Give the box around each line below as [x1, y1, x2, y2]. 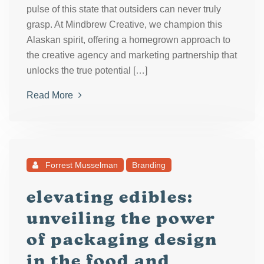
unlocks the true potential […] [27, 65, 147, 75]
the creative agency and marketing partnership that [27, 50, 237, 60]
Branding [132, 160, 166, 170]
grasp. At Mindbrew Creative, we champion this [27, 19, 222, 29]
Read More [27, 90, 75, 100]
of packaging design [27, 229, 217, 249]
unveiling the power [27, 208, 215, 228]
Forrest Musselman [43, 160, 118, 170]
